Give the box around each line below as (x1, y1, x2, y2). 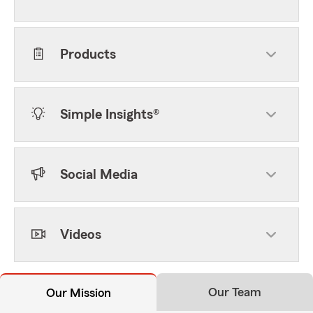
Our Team (208, 286, 261, 298)
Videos (60, 228, 101, 242)
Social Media (60, 168, 138, 182)
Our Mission (45, 286, 111, 299)
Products (60, 48, 116, 61)
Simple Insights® (60, 108, 159, 122)
